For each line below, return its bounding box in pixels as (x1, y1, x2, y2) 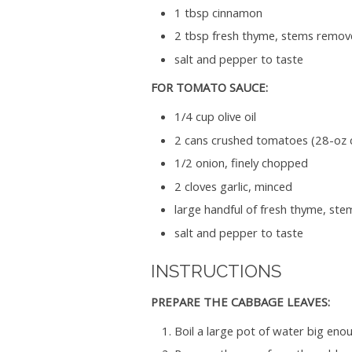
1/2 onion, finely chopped (174, 155, 308, 171)
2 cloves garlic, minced (174, 178, 292, 194)
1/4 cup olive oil (174, 108, 256, 125)
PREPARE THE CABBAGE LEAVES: (151, 293, 330, 310)
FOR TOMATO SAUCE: (151, 79, 268, 96)
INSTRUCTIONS (151, 260, 281, 281)
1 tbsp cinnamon (174, 4, 262, 20)
